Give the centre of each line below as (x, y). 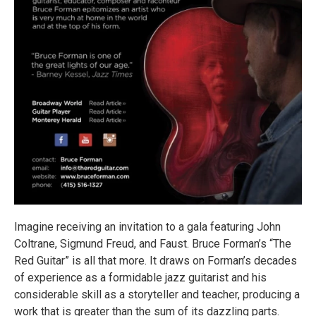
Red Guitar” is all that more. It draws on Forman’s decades (156, 261)
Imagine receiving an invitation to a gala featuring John (147, 227)
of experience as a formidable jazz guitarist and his (140, 278)
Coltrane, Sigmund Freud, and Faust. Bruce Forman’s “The (153, 244)
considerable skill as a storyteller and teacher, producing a (157, 295)
